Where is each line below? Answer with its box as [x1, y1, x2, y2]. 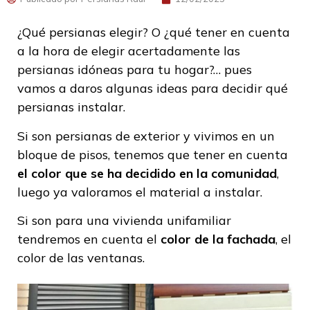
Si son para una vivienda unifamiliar [17, 212, 231, 228]
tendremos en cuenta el [17, 230, 161, 247]
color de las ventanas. [17, 249, 145, 266]
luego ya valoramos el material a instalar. [17, 183, 262, 200]
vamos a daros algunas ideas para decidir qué [17, 80, 288, 97]
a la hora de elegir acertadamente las [17, 43, 240, 60]
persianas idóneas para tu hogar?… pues [17, 62, 252, 78]
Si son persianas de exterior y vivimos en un [17, 127, 275, 144]
